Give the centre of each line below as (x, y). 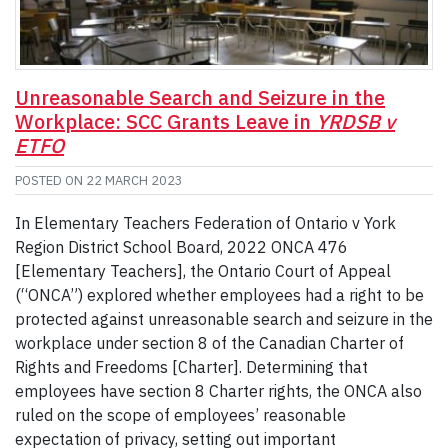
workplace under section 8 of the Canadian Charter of (209, 342)
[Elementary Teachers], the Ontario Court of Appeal (203, 270)
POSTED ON (50, 180)
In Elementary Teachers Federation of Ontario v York (205, 222)
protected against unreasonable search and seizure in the (224, 318)
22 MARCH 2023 (134, 180)
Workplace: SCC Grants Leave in (165, 121)
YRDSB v (355, 121)
